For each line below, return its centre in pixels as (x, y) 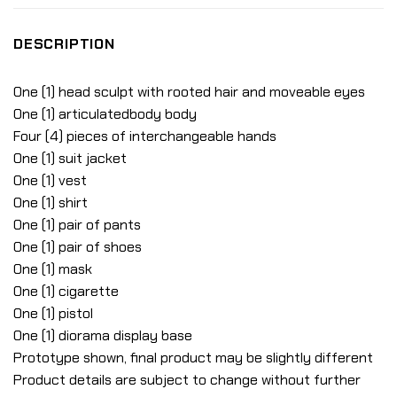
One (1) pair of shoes (78, 247)
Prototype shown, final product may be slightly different (193, 358)
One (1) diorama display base (103, 336)
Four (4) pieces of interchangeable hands (145, 136)
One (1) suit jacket (70, 159)
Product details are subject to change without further (187, 380)
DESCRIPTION (64, 44)
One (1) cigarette (66, 292)
